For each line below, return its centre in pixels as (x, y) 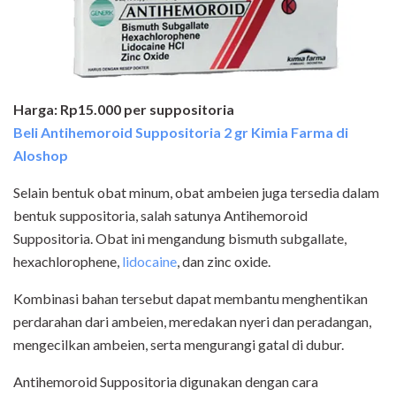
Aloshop (41, 155)
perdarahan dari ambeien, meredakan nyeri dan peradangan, (192, 321)
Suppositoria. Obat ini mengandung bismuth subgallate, (180, 238)
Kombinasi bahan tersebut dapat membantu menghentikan (190, 298)
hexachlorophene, (68, 261)
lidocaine (149, 261)
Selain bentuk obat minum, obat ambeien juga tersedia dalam (196, 192)
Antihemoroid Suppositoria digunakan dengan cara (166, 381)
